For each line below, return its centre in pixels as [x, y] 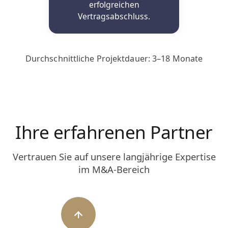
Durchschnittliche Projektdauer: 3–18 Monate [114, 58]
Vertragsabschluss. [114, 16]
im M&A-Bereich [114, 169]
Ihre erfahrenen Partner [114, 132]
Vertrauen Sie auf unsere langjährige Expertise [114, 156]
